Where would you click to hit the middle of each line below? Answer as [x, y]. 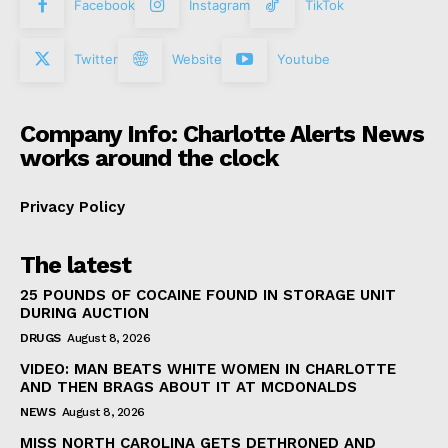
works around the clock [149, 157]
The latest [75, 264]
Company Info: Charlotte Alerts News [222, 133]
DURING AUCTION [84, 312]
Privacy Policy [72, 206]
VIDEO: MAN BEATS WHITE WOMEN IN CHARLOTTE [208, 368]
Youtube [303, 58]
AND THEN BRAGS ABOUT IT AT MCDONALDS [188, 386]
